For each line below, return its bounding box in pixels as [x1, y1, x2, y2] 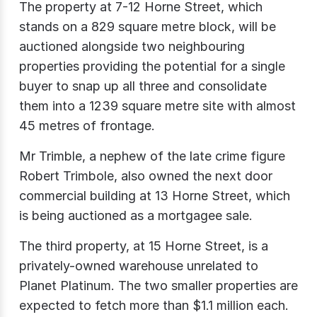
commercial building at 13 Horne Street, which [19, 188, 290, 203]
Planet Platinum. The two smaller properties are [19, 277, 298, 293]
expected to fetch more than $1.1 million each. [19, 297, 289, 313]
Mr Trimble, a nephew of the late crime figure [19, 148, 285, 163]
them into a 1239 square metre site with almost [19, 98, 296, 113]
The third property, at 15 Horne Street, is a [19, 238, 268, 253]
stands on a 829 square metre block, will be [19, 18, 276, 34]
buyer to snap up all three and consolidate [19, 78, 267, 93]
